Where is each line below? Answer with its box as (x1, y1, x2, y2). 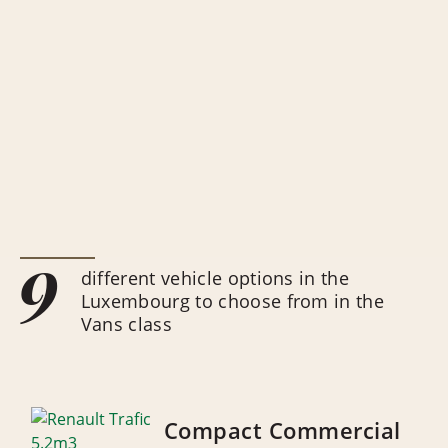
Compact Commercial (163, 415, 401, 445)
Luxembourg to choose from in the (80, 289, 385, 313)
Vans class (80, 312, 173, 336)
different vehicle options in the (80, 266, 350, 290)
